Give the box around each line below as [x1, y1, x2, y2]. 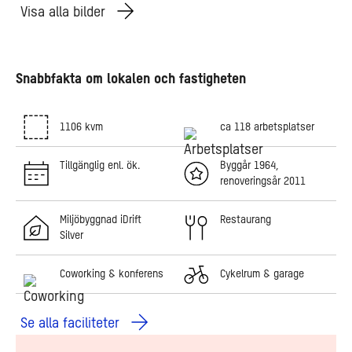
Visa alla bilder [20, 5, 109, 20]
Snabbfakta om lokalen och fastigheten [16, 72, 246, 86]
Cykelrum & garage [220, 269, 304, 280]
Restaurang [220, 214, 271, 225]
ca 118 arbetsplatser [220, 122, 314, 133]
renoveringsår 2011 [220, 176, 306, 187]
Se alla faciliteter [20, 317, 123, 331]
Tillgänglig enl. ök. [60, 160, 140, 171]
